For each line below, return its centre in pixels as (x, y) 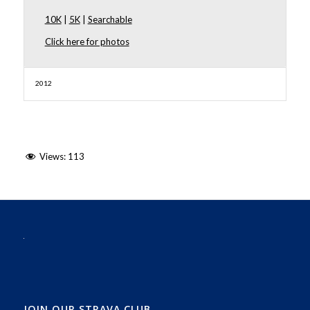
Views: (52, 157)
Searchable (110, 20)
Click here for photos (87, 42)
